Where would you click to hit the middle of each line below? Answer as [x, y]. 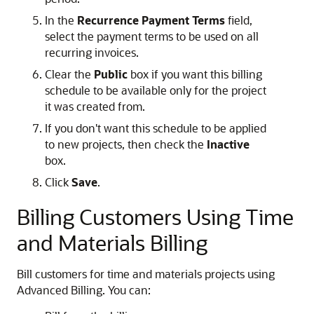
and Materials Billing [112, 243]
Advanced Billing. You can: [84, 290]
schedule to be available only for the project [156, 90]
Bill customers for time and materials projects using [146, 274]
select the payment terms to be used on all [152, 36]
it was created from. [95, 106]
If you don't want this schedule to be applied [156, 128]
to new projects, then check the [126, 144]
